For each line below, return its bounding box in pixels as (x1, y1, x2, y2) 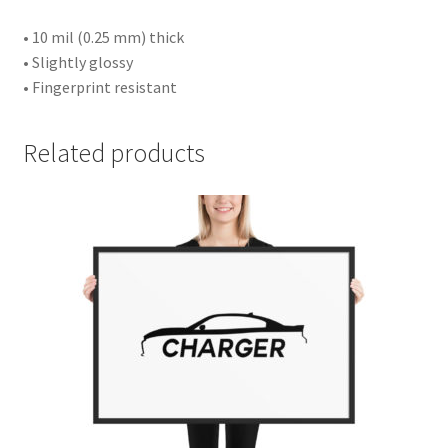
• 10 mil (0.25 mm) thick (22, 26, 184, 47)
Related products (22, 137, 205, 170)
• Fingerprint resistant (22, 76, 177, 97)
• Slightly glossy (22, 51, 133, 72)
